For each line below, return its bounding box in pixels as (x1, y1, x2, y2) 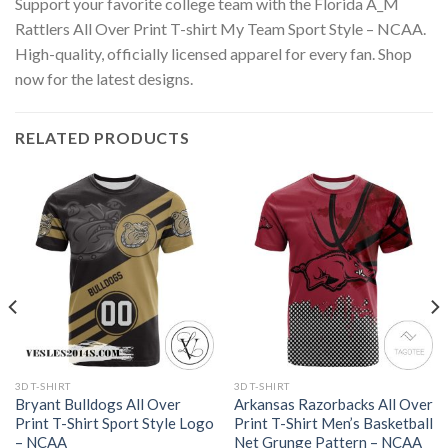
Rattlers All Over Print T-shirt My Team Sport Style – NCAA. (15, 19, 426, 39)
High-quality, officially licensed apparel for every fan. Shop (15, 44, 412, 64)
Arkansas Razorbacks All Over (233, 394, 433, 413)
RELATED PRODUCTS (15, 128, 190, 148)
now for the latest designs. (15, 69, 193, 89)
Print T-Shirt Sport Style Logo (14, 413, 214, 432)
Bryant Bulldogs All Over (14, 394, 181, 413)
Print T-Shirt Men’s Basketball (233, 413, 433, 432)
